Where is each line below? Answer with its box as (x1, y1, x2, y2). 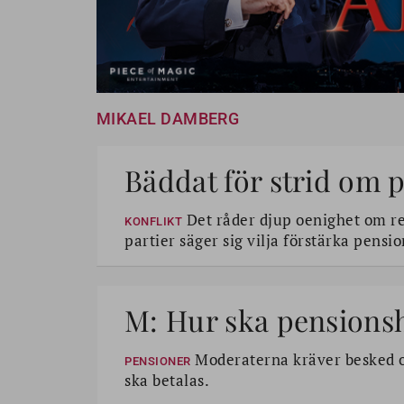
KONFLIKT (124, 215, 183, 229)
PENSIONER (124, 354, 191, 369)
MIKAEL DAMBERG (96, 109, 240, 129)
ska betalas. (124, 370, 210, 391)
